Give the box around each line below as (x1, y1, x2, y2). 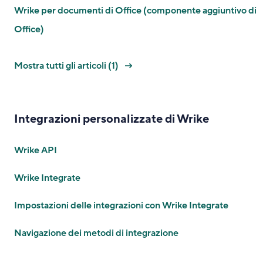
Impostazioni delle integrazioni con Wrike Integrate (14, 199, 228, 212)
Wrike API (14, 144, 57, 157)
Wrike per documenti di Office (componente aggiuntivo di (14, 4, 257, 17)
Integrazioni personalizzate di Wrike (14, 112, 209, 127)
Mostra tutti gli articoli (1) (14, 59, 120, 72)
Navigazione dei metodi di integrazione (14, 227, 178, 240)
